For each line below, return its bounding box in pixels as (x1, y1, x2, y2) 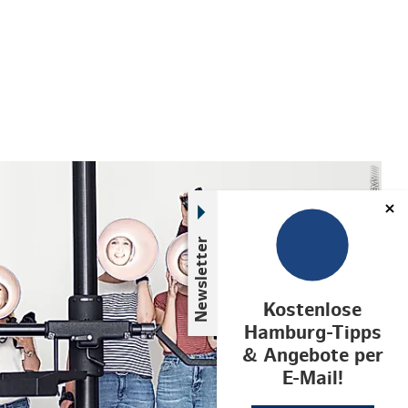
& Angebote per (241, 345, 383, 365)
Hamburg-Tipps (243, 322, 382, 342)
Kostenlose (263, 300, 362, 320)
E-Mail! (281, 368, 343, 388)
